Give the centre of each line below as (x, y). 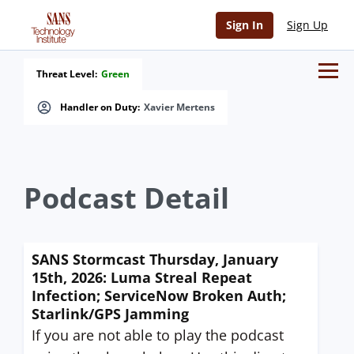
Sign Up (307, 25)
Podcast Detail (126, 198)
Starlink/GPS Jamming (110, 314)
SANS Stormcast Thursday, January (155, 259)
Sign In (245, 25)
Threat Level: (67, 74)
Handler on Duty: (100, 107)
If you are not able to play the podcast (158, 335)
